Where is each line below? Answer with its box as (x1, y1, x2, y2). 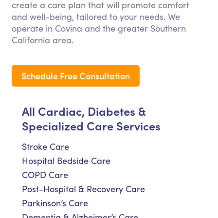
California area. (12, 34, 73, 46)
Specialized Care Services (22, 117, 161, 134)
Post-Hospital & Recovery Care (22, 183, 145, 195)
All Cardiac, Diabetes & (22, 103, 145, 119)
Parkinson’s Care (22, 197, 88, 209)
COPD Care (22, 169, 68, 181)
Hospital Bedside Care (22, 155, 110, 167)
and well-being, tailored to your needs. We (12, 11, 180, 23)
